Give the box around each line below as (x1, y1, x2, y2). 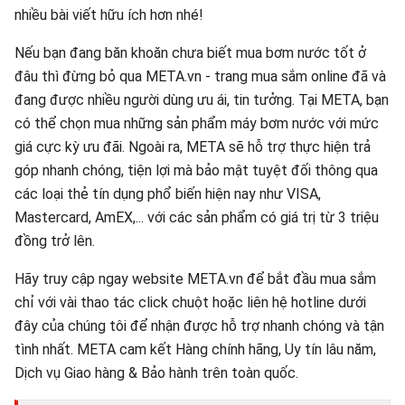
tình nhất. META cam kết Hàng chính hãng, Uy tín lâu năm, (14, 341, 376, 358)
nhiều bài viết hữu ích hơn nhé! (14, 6, 203, 24)
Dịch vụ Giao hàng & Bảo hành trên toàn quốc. (14, 364, 298, 381)
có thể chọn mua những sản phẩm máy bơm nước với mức (14, 115, 379, 132)
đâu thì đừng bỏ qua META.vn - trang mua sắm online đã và (14, 68, 386, 85)
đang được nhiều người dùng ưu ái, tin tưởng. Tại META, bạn (14, 91, 389, 108)
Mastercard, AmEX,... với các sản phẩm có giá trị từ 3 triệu (14, 209, 379, 226)
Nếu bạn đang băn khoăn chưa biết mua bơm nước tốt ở (14, 44, 366, 61)
